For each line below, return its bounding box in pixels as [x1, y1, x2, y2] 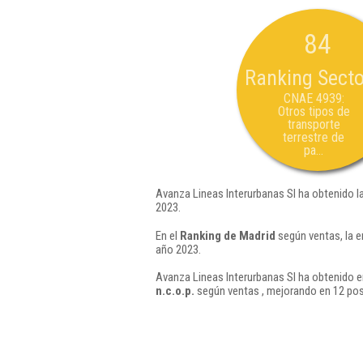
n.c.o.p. [156, 284, 194, 298]
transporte [287, 117, 340, 132]
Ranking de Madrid [180, 228, 275, 243]
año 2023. [156, 241, 201, 257]
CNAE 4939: [283, 91, 344, 106]
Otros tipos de [277, 104, 350, 119]
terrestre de [283, 130, 344, 145]
